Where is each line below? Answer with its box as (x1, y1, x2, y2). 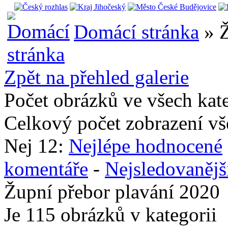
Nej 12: (4, 134, 69, 157)
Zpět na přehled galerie (4, 66, 189, 88)
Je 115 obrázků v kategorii (4, 203, 217, 225)
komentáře (4, 157, 88, 180)
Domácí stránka (74, 20, 199, 43)
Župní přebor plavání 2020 (4, 180, 220, 203)
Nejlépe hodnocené (69, 134, 222, 157)
